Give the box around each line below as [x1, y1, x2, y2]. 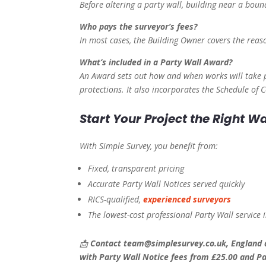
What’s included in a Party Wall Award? [80, 56, 233, 68]
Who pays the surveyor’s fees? [80, 21, 198, 33]
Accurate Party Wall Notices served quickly [88, 178, 245, 190]
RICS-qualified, [88, 194, 144, 205]
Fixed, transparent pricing [88, 163, 185, 175]
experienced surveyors [143, 194, 232, 205]
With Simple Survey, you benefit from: [80, 140, 218, 152]
